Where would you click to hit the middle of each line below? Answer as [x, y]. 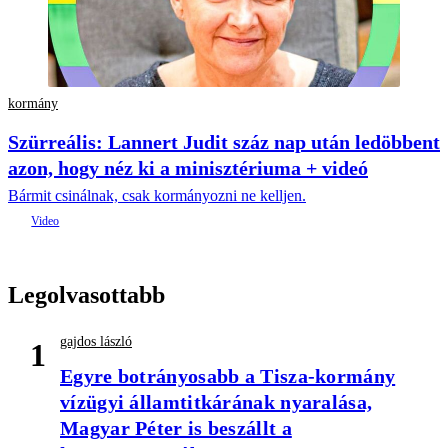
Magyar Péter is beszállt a [176, 428]
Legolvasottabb [86, 295]
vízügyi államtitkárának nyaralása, [216, 402]
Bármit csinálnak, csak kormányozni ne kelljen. [157, 196]
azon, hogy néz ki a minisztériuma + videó [188, 168]
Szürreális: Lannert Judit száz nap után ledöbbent [224, 142]
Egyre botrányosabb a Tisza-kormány [228, 376]
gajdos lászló [96, 342]
